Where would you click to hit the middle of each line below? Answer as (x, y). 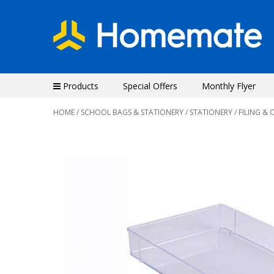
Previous (96, 261)
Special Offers (150, 86)
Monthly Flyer (229, 86)
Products (80, 86)
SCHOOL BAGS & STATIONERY (132, 112)
